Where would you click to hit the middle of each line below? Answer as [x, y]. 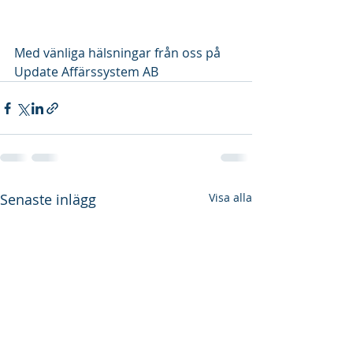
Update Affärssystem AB [86, 72]
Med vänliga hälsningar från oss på [119, 53]
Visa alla [230, 198]
